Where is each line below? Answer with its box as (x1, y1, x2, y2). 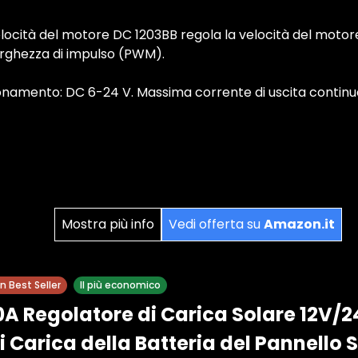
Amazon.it (264, 215, 335, 233)
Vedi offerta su (169, 215, 264, 233)
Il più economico (80, 278, 161, 292)
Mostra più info (62, 215, 154, 233)
